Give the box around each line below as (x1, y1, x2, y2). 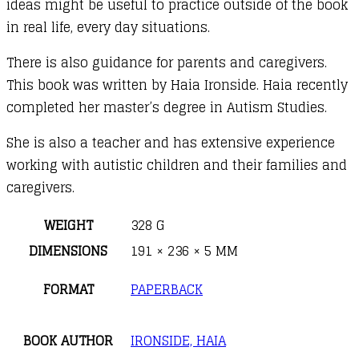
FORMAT (42, 277, 94, 301)
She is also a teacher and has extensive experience (6, 131, 335, 154)
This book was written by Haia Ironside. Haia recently (6, 73, 348, 96)
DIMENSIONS (29, 239, 107, 262)
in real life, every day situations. (6, 15, 210, 38)
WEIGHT (43, 213, 93, 236)
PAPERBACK (131, 277, 203, 301)
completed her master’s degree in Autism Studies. (6, 95, 327, 119)
